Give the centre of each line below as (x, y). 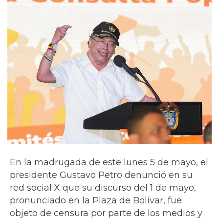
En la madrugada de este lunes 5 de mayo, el (109, 162)
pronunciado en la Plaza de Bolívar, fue (96, 200)
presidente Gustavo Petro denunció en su (101, 175)
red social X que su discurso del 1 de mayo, (103, 187)
